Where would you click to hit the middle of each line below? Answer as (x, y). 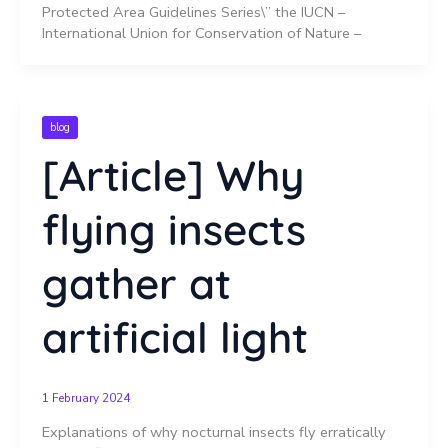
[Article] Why (172, 176)
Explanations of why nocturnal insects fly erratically (213, 431)
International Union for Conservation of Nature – (201, 32)
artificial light (174, 338)
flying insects (173, 230)
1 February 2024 (85, 398)
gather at (136, 284)
